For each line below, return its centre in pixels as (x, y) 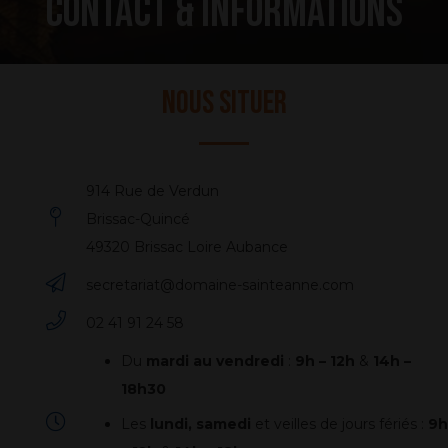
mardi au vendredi (214, 361)
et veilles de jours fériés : (339, 424)
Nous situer (224, 103)
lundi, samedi (200, 424)
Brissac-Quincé (137, 219)
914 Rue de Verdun (152, 191)
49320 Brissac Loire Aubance (186, 247)
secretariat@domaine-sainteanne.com (219, 285)
